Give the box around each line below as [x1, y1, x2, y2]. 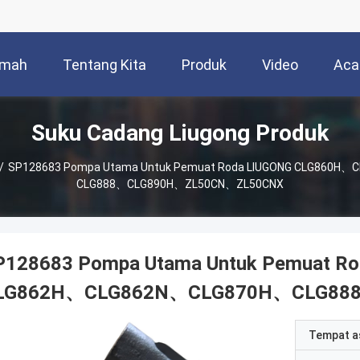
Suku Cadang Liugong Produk [31, 120, 329, 146]
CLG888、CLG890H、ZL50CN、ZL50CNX [76, 178, 284, 190]
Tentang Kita [63, 56, 146, 74]
